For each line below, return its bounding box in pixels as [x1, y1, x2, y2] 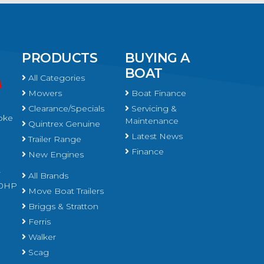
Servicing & [128, 103, 177, 114]
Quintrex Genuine [26, 118, 101, 129]
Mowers [26, 87, 62, 98]
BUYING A [124, 49, 190, 66]
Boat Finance [128, 87, 186, 98]
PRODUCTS [22, 49, 98, 66]
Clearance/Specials [26, 103, 105, 114]
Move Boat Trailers [26, 185, 104, 196]
